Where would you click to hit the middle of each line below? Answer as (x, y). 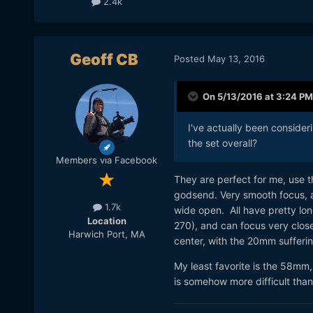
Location (107, 220)
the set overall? (222, 143)
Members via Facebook (107, 160)
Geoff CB (104, 60)
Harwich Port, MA (107, 234)
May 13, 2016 (236, 58)
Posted (190, 58)
